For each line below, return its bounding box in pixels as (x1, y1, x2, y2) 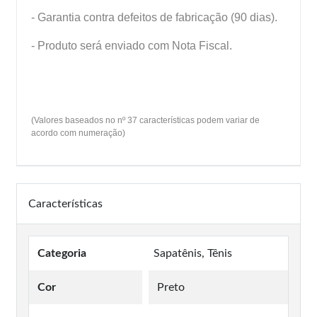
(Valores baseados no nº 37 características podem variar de (31, 115, 260, 125)
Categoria (38, 247, 86, 259)
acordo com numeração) (31, 127, 125, 138)
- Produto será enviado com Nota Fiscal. (31, 39, 232, 52)
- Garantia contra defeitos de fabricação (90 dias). (31, 11, 277, 23)
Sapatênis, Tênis (154, 247, 232, 259)
